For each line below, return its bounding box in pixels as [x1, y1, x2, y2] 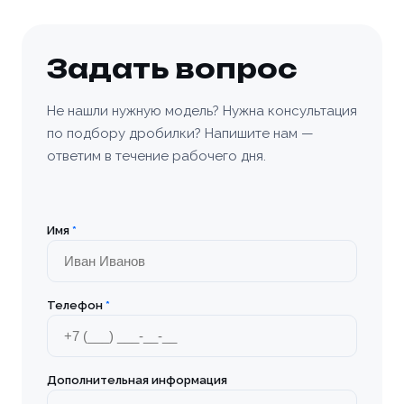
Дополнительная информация [47, 373, 227, 387]
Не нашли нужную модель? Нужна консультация [47, 103, 357, 119]
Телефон [47, 298, 106, 312]
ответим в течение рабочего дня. [47, 148, 266, 164]
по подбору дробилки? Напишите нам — [47, 125, 314, 142]
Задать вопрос [47, 53, 298, 85]
